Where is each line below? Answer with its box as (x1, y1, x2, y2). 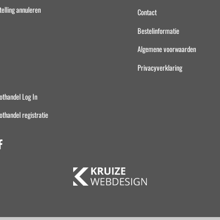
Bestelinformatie (137, 25, 179, 36)
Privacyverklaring (137, 62, 182, 73)
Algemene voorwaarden (137, 44, 196, 55)
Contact (137, 7, 157, 18)
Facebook (9, 132, 33, 143)
